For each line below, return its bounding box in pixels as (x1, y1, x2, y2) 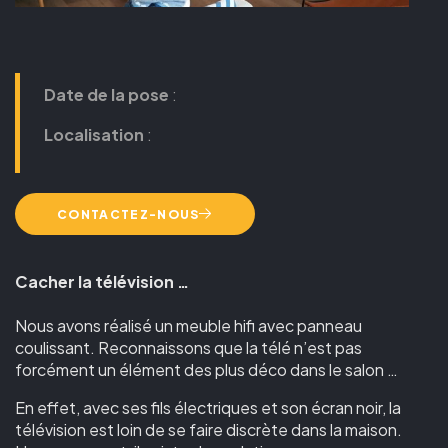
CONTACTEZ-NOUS (57, 206, 200, 222)
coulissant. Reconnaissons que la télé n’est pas (15, 336, 362, 358)
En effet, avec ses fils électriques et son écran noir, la (15, 396, 401, 418)
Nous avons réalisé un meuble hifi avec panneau (15, 314, 362, 336)
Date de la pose (44, 84, 169, 106)
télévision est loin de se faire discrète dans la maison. (15, 418, 402, 440)
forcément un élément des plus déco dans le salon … (15, 358, 398, 380)
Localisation (44, 124, 144, 146)
